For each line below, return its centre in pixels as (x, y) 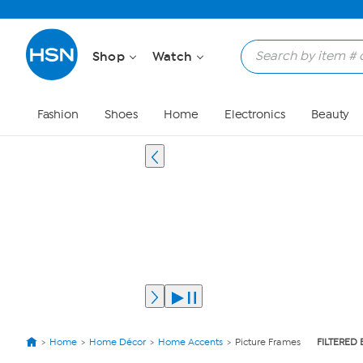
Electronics (254, 115)
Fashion (58, 115)
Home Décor (117, 342)
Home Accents (190, 342)
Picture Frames (268, 342)
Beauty (330, 115)
